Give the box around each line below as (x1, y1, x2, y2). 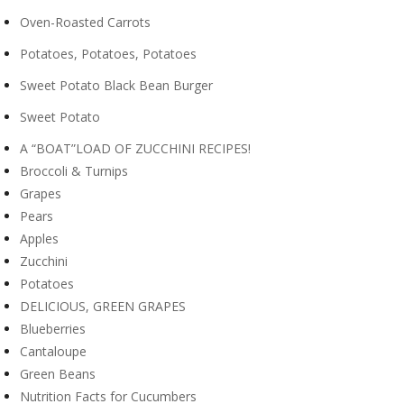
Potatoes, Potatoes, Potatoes (19, 45, 197, 62)
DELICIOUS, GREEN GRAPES (19, 298, 186, 315)
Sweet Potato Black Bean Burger (19, 77, 213, 94)
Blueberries (19, 320, 86, 337)
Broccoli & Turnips (19, 162, 128, 179)
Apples (19, 230, 59, 247)
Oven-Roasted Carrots (19, 14, 151, 31)
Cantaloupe (19, 343, 87, 360)
